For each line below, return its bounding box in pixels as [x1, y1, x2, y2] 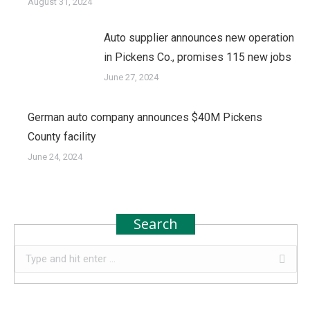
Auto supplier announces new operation [104, 31, 294, 45]
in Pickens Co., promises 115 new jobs [104, 51, 291, 64]
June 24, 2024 [28, 152, 82, 163]
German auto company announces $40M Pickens [28, 111, 262, 125]
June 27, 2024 [104, 72, 158, 83]
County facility [28, 130, 96, 144]
